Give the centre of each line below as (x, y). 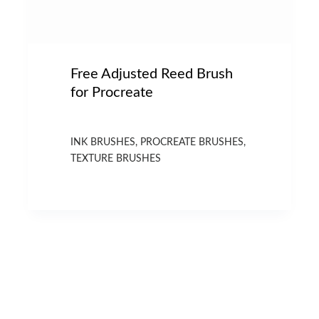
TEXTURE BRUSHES (116, 158)
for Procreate (112, 92)
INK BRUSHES (103, 142)
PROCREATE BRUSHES (192, 142)
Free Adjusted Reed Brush (152, 74)
